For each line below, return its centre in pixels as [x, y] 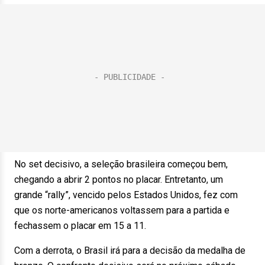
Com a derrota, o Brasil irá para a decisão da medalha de [130, 251]
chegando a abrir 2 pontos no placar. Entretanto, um [119, 180]
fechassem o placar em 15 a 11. [80, 226]
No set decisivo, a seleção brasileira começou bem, [121, 164]
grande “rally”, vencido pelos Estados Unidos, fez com [126, 195]
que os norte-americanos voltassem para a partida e [122, 210]
